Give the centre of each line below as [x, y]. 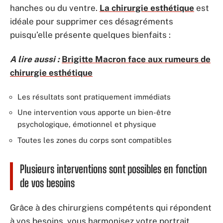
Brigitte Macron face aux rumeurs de [136, 59]
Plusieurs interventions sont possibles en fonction [113, 169]
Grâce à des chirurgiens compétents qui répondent [111, 208]
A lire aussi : [35, 59]
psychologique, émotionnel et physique [88, 124]
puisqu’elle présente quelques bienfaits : [91, 35]
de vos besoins [49, 183]
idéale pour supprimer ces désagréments [92, 21]
